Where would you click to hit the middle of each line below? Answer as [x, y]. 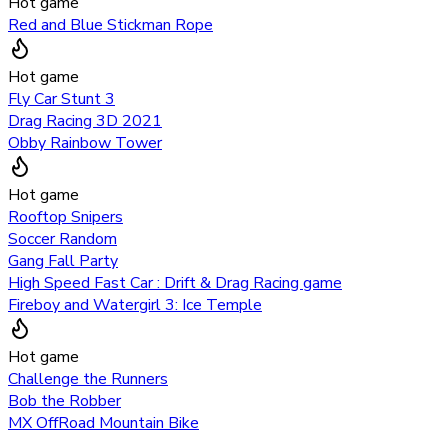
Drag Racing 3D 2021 [85, 120]
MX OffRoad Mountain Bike [103, 422]
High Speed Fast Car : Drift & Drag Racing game [175, 282]
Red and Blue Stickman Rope [110, 24]
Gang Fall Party [63, 260]
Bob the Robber [64, 400]
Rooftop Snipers [65, 216]
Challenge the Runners [88, 378]
